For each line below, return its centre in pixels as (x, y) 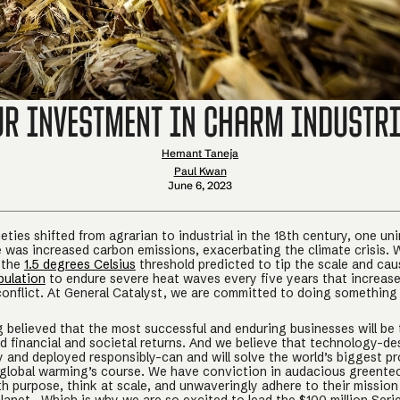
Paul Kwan (200, 171)
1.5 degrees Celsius (79, 264)
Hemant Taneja (200, 153)
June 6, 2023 (200, 185)
